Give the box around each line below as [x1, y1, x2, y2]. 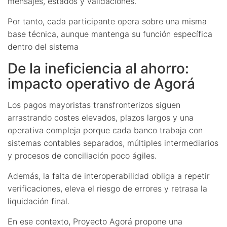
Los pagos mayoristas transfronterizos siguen [8, 99, 180, 110]
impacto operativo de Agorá [8, 74, 195, 92]
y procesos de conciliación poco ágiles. [8, 150, 157, 161]
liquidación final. [8, 196, 69, 206]
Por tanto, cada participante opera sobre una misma [8, 16, 207, 26]
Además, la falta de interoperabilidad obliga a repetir [8, 170, 210, 181]
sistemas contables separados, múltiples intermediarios [8, 137, 218, 148]
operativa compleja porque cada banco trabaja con [8, 125, 203, 135]
